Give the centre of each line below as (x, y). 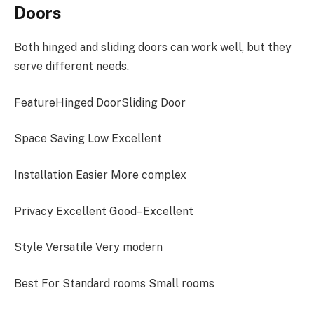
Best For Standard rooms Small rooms (114, 283)
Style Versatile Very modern (88, 247)
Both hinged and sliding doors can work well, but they (153, 48)
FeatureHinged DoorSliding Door (100, 102)
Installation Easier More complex (100, 175)
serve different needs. (71, 67)
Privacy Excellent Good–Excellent (104, 211)
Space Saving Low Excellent (88, 139)
